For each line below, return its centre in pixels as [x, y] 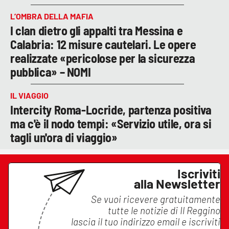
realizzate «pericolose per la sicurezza [103, 58]
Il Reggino [200, 210]
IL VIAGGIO [29, 95]
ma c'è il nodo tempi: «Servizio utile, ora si [111, 123]
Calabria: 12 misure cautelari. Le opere [103, 44]
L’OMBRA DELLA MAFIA [52, 16]
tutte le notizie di [144, 210]
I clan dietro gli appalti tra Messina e [97, 30]
